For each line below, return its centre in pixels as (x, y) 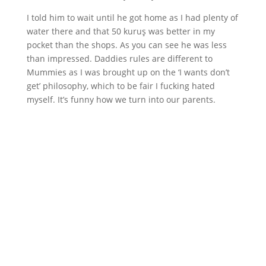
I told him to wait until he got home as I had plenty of (132, 18)
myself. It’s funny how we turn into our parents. (121, 100)
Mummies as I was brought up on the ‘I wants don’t (128, 72)
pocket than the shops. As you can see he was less (126, 45)
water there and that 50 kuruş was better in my (121, 31)
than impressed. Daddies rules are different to (119, 59)
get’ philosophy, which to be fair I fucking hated (121, 86)
